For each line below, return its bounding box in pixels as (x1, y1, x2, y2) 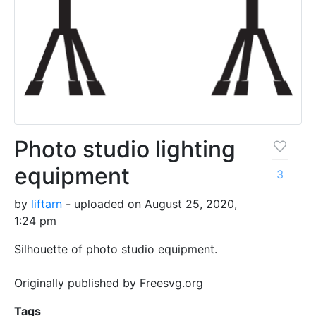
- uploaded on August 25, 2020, (62, 196, 237, 211)
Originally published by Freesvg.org (14, 275, 203, 290)
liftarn (31, 196, 62, 211)
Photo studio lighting (14, 135, 236, 163)
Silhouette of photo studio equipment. (14, 241, 217, 256)
